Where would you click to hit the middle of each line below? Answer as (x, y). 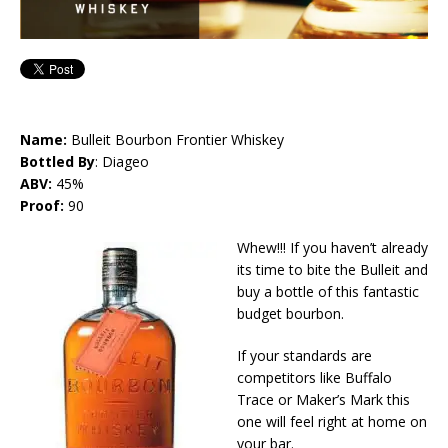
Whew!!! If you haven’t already (332, 247)
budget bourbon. (290, 313)
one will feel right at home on (332, 421)
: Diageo (122, 161)
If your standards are (304, 355)
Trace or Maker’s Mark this (323, 399)
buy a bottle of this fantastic (328, 291)
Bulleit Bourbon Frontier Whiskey (177, 139)
